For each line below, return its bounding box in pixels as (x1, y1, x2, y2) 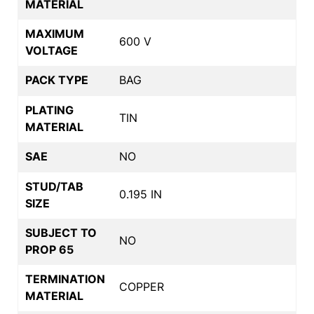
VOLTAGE (25, 43, 78, 57)
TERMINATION (25, 271, 105, 286)
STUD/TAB (25, 179, 83, 193)
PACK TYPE (25, 72, 88, 87)
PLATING (25, 102, 74, 117)
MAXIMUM (25, 26, 84, 41)
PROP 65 (25, 242, 74, 257)
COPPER (119, 279, 164, 294)
